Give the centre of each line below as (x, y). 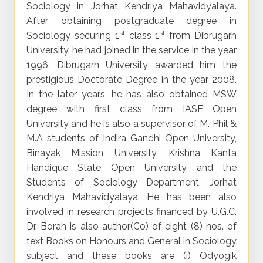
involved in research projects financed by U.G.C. (131, 212)
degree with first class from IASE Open (131, 109)
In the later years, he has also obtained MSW (131, 94)
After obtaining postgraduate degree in (131, 21)
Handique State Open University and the (131, 168)
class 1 (142, 36)
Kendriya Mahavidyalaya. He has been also (131, 197)
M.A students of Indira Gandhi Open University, (131, 138)
